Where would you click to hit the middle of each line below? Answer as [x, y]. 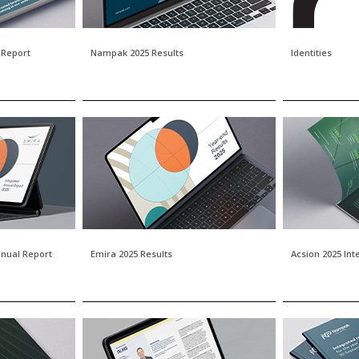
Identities [311, 52]
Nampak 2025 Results [137, 52]
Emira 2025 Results [131, 254]
